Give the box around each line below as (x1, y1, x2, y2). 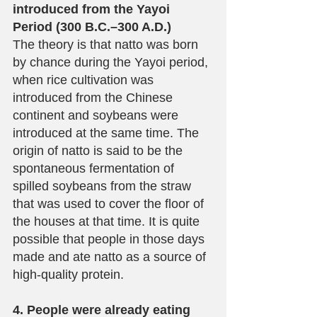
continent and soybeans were (13, 108, 182, 123)
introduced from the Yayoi (13, 2, 173, 17)
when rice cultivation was (13, 73, 157, 88)
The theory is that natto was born (13, 38, 202, 52)
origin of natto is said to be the (13, 144, 186, 158)
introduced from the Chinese (13, 91, 176, 105)
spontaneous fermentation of (13, 161, 178, 176)
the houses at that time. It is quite (13, 214, 203, 229)
